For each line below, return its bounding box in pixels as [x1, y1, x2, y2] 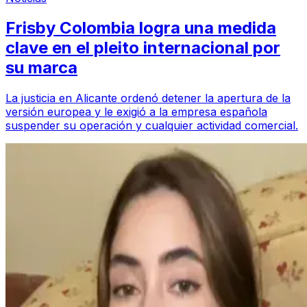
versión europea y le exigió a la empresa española [5, 105, 267, 119]
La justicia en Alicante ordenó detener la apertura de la [5, 91, 291, 106]
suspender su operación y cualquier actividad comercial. [5, 119, 298, 133]
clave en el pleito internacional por [5, 38, 280, 58]
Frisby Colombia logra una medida [5, 18, 276, 38]
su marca [5, 58, 77, 78]
